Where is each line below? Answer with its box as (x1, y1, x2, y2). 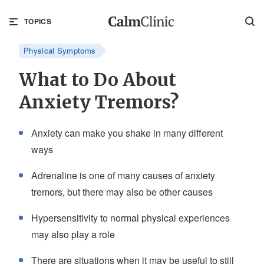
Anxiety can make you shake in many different (31, 126, 223, 140)
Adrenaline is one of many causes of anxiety (31, 169, 215, 182)
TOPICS (24, 15, 51, 27)
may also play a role (31, 227, 115, 241)
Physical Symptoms (24, 45, 96, 56)
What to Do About (19, 68, 176, 91)
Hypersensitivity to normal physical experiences (31, 211, 230, 225)
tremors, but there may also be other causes (31, 185, 213, 199)
